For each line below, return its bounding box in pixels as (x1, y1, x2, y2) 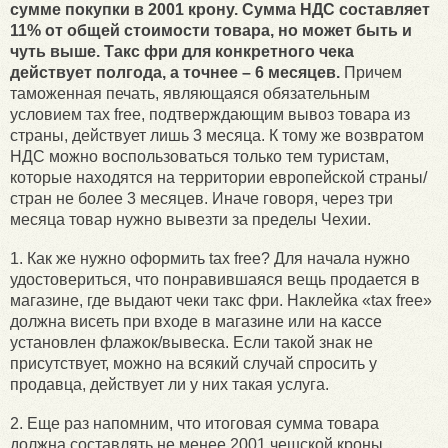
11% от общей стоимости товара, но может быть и (10, 22, 412, 40)
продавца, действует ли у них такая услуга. (10, 376, 329, 394)
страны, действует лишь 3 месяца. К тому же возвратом (10, 127, 424, 145)
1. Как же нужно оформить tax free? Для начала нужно (10, 250, 410, 268)
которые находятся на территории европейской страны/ (10, 169, 427, 187)
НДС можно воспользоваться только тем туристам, (10, 148, 389, 166)
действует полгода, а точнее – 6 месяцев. (10, 64, 340, 82)
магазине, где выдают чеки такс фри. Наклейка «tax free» (10, 292, 432, 310)
